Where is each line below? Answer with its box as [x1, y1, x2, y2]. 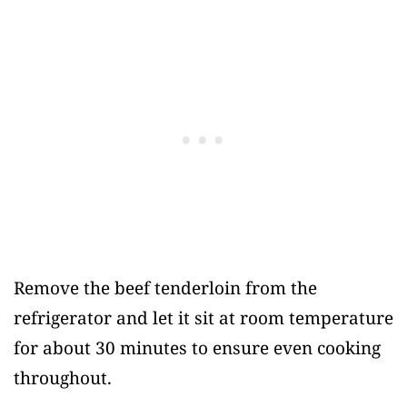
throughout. [14, 365, 112, 390]
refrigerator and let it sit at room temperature [14, 305, 393, 330]
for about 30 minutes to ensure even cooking [14, 335, 381, 360]
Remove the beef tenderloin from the [14, 275, 317, 300]
